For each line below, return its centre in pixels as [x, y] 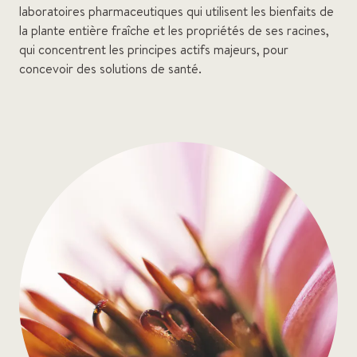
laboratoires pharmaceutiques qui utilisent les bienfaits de [177, 11]
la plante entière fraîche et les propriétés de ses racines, [174, 30]
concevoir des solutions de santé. [110, 69]
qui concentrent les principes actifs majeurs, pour [154, 49]
